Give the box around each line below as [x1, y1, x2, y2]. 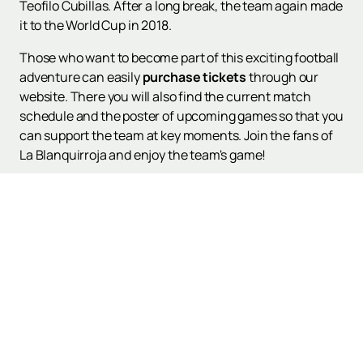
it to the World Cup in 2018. [19, 16, 172, 35]
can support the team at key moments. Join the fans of [19, 126, 333, 145]
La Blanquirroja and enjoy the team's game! [19, 146, 267, 164]
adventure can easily [19, 68, 143, 87]
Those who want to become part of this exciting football [19, 49, 340, 67]
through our [246, 68, 319, 87]
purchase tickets [142, 68, 247, 87]
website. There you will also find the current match [19, 88, 311, 106]
